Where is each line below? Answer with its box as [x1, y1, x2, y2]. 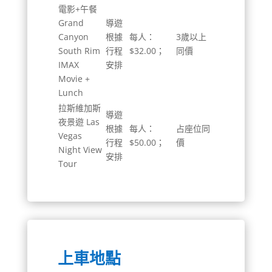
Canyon [58, 30, 89, 42]
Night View [58, 143, 102, 155]
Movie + [58, 72, 90, 84]
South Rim [58, 44, 100, 56]
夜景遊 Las [58, 115, 100, 127]
